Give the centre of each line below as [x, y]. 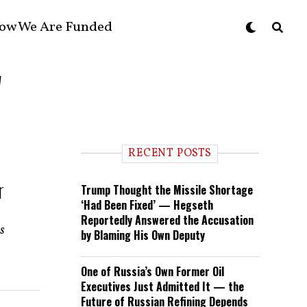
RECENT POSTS [170, 153]
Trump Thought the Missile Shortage [167, 190]
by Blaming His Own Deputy [143, 235]
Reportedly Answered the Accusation [167, 220]
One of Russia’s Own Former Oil [152, 271]
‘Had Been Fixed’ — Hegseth [147, 205]
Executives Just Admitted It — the [162, 286]
